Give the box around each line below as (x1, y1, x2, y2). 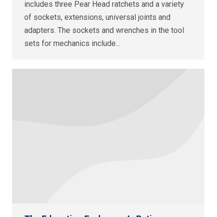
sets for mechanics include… (24, 38, 121, 48)
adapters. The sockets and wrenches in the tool (24, 25, 184, 35)
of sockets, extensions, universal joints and (24, 12, 170, 22)
